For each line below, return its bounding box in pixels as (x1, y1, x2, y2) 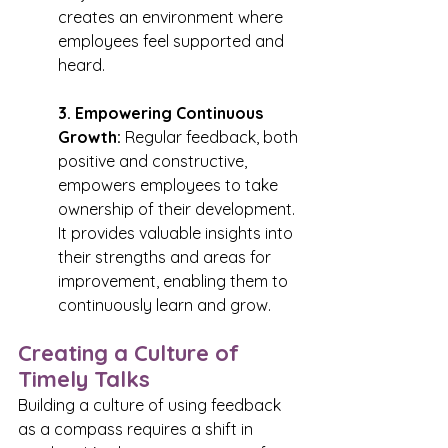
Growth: (58, 127, 121, 148)
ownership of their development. (58, 199, 299, 220)
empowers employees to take (58, 175, 282, 196)
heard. (58, 55, 105, 76)
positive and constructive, (58, 151, 251, 172)
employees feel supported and (58, 31, 288, 52)
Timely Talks (18, 365, 150, 394)
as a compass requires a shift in (18, 419, 257, 440)
